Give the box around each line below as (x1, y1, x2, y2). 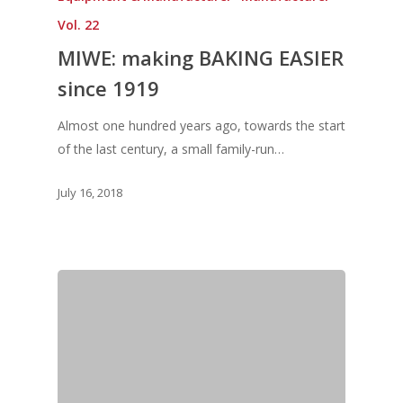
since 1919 (58, 75, 159, 103)
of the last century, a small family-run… (58, 140, 284, 158)
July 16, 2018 (58, 184, 122, 201)
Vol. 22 (58, 16, 99, 34)
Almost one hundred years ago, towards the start (58, 117, 345, 135)
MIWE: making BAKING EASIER (58, 44, 344, 72)
